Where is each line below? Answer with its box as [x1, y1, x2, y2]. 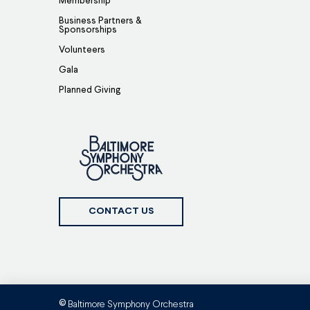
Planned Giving [59, 85, 121, 95]
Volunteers [59, 45, 106, 55]
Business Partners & [59, 16, 142, 26]
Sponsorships [59, 25, 118, 35]
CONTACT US [89, 206, 154, 217]
